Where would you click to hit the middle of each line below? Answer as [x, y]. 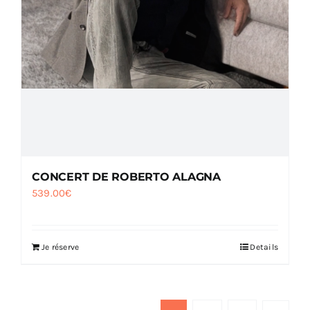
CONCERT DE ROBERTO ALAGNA [126, 176]
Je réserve [61, 247]
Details [264, 247]
